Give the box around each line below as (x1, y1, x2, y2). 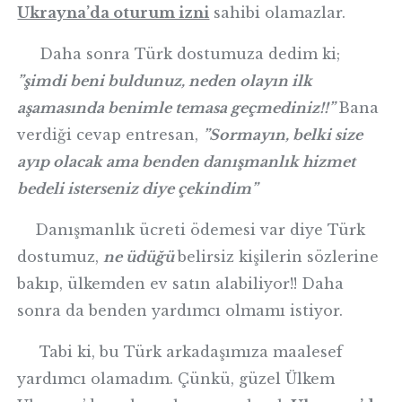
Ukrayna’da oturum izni (17, 4, 210, 22)
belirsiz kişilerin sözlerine (178, 248, 380, 266)
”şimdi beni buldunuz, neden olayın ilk (17, 72, 313, 90)
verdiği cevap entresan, (17, 126, 204, 144)
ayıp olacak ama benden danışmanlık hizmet (17, 153, 356, 170)
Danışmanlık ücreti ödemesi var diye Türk (35, 221, 366, 239)
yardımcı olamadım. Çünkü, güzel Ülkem (17, 370, 336, 388)
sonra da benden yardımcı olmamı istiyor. (17, 301, 344, 319)
